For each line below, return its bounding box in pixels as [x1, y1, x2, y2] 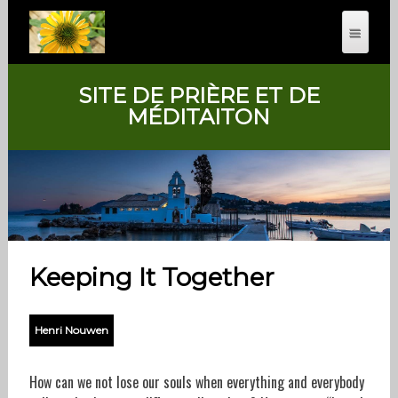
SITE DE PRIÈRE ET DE [77, 83, 320, 108]
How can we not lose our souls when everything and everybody [28, 371, 364, 394]
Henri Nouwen [34, 323, 108, 338]
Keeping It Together [28, 262, 275, 293]
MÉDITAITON [127, 104, 271, 130]
